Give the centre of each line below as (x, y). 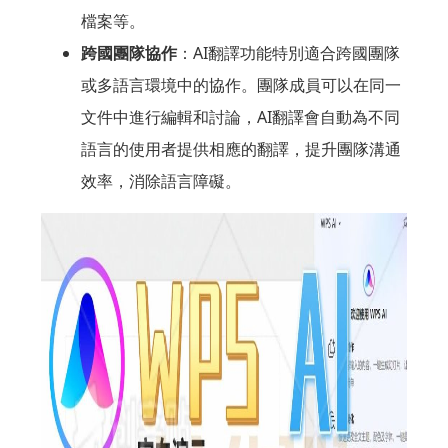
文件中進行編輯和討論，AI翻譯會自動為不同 (240, 116)
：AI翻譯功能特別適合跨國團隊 (288, 52)
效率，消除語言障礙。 (160, 180)
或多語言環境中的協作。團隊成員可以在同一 (240, 84)
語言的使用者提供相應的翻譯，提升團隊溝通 (240, 148)
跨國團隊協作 (128, 52)
